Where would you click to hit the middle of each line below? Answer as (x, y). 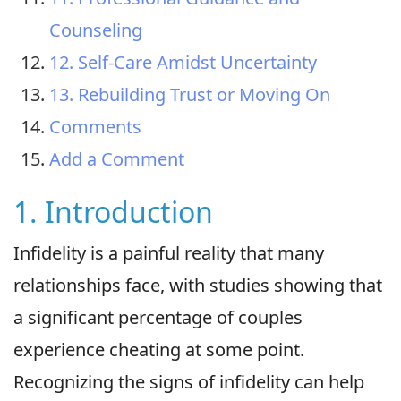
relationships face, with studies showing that (198, 285)
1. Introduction (113, 211)
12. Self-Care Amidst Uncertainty (183, 62)
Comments (95, 126)
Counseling (96, 30)
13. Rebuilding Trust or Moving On (190, 94)
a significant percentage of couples (158, 317)
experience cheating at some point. (159, 349)
